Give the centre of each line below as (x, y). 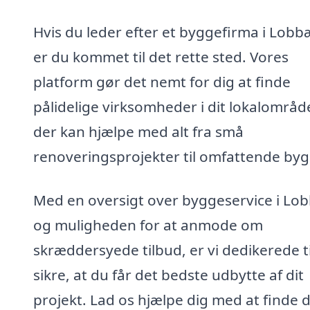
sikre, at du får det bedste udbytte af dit (168, 275)
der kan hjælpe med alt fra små (138, 131)
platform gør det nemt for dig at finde (162, 81)
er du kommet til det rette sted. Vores (161, 56)
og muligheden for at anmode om (148, 225)
